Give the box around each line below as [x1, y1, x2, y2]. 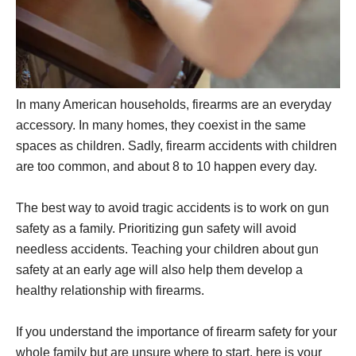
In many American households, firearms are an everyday [16, 98, 331, 112]
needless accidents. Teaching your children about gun [16, 242, 319, 257]
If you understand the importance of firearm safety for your [16, 325, 337, 339]
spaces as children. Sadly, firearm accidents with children [16, 139, 337, 153]
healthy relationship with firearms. [16, 284, 204, 298]
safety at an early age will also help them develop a [16, 263, 303, 277]
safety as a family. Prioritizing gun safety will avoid [16, 222, 296, 236]
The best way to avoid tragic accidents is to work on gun [16, 201, 329, 215]
